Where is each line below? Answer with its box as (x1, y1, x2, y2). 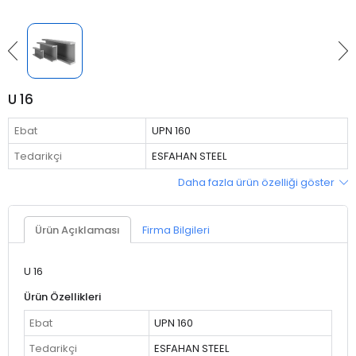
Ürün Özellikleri (23, 289, 101, 305)
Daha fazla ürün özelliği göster (177, 174, 337, 190)
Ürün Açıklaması (34, 222, 120, 238)
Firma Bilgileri (141, 222, 210, 238)
